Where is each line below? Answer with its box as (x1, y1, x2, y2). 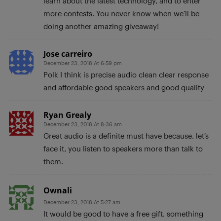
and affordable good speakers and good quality (43, 83, 204, 92)
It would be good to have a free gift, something (43, 209, 203, 219)
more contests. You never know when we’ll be (43, 9, 199, 18)
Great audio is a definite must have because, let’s (43, 131, 209, 141)
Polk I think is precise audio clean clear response (43, 70, 209, 79)
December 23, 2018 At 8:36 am (43, 121, 122, 128)
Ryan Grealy (43, 110, 91, 121)
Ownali (43, 185, 72, 196)
